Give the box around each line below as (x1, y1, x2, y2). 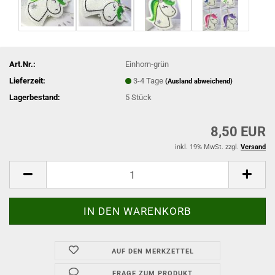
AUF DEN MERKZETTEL (111, 247, 194, 255)
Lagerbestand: (9, 92, 60, 102)
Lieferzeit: (9, 76, 45, 85)
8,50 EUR (211, 124, 266, 139)
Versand (241, 143, 266, 151)
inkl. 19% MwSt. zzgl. (175, 143, 241, 151)
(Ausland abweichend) (165, 77, 233, 85)
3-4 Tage (133, 76, 166, 85)
